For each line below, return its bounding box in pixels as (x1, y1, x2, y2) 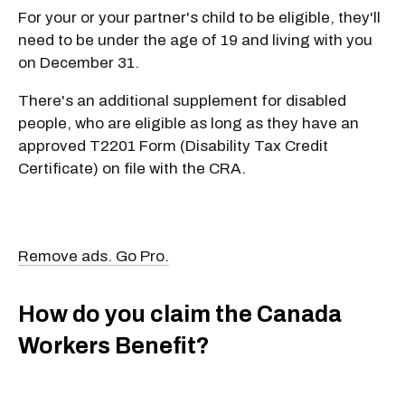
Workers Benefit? (18, 334, 210, 359)
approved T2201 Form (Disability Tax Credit (18, 137, 328, 155)
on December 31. (18, 53, 139, 71)
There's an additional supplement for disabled (18, 91, 346, 109)
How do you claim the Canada (18, 302, 342, 327)
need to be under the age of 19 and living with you (18, 31, 372, 49)
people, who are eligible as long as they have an (18, 114, 359, 132)
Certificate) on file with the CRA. (18, 159, 246, 177)
